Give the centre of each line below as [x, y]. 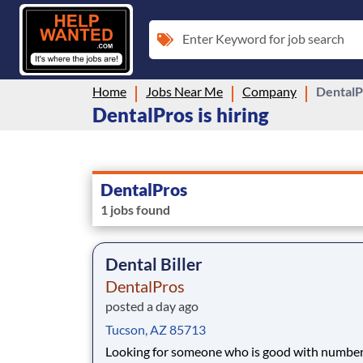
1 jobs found [135, 209]
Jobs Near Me [184, 91]
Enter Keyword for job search [263, 38]
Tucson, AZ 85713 [156, 329]
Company [269, 91]
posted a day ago [152, 305]
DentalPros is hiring [181, 114]
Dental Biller [154, 263]
